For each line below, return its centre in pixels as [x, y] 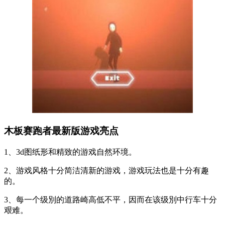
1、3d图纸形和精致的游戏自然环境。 [70, 152]
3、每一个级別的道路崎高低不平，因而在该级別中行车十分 [110, 199]
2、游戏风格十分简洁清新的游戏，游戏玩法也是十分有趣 [106, 170]
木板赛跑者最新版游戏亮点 [61, 131]
